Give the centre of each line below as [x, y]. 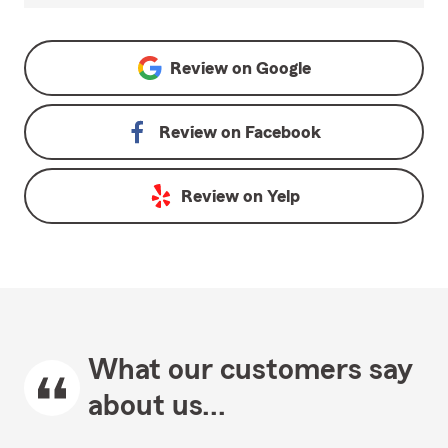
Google [283, 68]
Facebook [283, 132]
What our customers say [250, 370]
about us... [157, 406]
